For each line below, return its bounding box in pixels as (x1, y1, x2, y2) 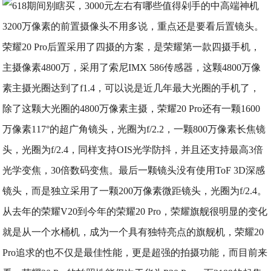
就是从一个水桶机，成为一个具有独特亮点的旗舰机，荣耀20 (2, 227, 264, 237)
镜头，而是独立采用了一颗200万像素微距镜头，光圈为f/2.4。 (2, 186, 267, 196)
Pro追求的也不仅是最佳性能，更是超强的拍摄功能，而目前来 (2, 247, 268, 258)
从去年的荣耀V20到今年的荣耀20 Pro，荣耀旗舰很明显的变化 (2, 206, 268, 217)
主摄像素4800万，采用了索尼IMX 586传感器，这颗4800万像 (2, 62, 261, 73)
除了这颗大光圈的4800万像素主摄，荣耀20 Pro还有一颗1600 (2, 103, 261, 114)
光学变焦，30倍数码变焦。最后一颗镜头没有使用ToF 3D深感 (2, 165, 266, 175)
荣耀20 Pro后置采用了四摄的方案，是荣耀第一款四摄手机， (2, 42, 261, 52)
